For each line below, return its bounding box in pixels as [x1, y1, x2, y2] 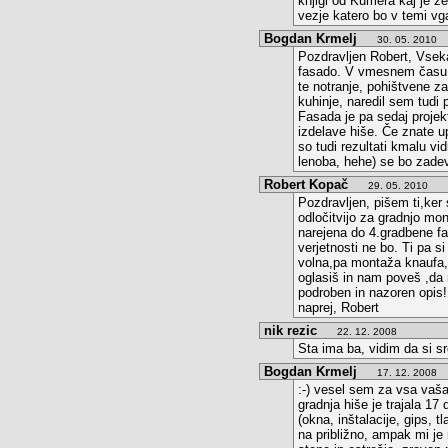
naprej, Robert [298, 300, 379, 315]
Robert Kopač [264, 177, 348, 192]
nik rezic [264, 323, 317, 338]
